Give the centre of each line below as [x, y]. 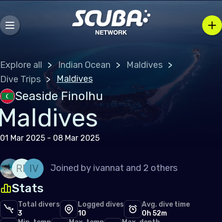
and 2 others [152, 168]
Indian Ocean [84, 65]
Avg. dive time [166, 204]
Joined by [72, 168]
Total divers [39, 204]
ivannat [109, 168]
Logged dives [101, 204]
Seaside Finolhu [59, 96]
